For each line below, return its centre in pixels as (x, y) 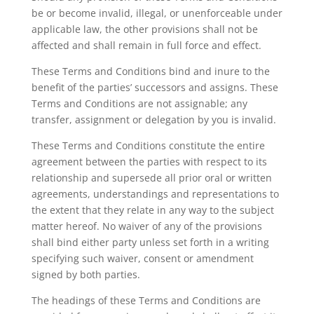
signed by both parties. (86, 274)
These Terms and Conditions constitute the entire (148, 145)
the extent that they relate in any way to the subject (152, 210)
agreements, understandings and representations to (155, 194)
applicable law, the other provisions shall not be (144, 29)
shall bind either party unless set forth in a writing (150, 242)
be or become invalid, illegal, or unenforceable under (157, 13)
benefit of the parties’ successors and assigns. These (155, 87)
